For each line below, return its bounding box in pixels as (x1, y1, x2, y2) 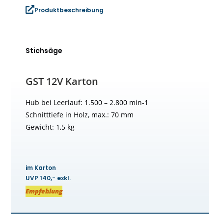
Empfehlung (26, 187, 63, 196)
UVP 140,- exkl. (26, 174, 71, 183)
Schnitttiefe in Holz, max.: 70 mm (26, 110, 134, 120)
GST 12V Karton (26, 75, 99, 88)
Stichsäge (26, 46, 63, 56)
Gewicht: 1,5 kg (26, 122, 75, 132)
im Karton (26, 164, 56, 172)
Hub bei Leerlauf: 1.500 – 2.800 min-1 (26, 98, 149, 108)
